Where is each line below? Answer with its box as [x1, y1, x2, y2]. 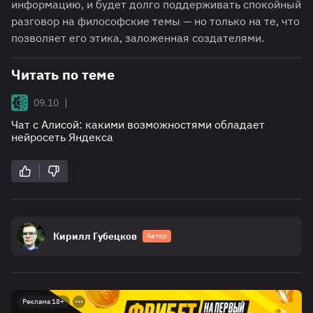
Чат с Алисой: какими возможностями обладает [11, 117, 265, 132]
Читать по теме [11, 65, 115, 85]
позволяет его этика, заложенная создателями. [11, 31, 264, 45]
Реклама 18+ [22, 297, 64, 307]
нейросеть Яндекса [11, 130, 113, 145]
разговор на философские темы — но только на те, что [11, 14, 300, 29]
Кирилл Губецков [53, 230, 137, 243]
